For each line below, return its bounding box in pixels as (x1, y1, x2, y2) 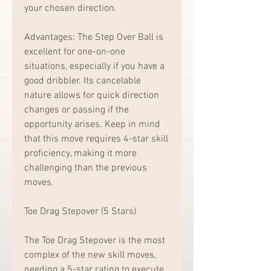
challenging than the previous (24, 162, 147, 174)
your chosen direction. (24, 2, 117, 15)
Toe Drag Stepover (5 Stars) (24, 205, 136, 218)
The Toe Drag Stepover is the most (24, 234, 165, 247)
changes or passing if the (24, 103, 129, 116)
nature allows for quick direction (24, 89, 159, 102)
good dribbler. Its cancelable (24, 74, 141, 87)
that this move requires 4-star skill (24, 132, 168, 145)
